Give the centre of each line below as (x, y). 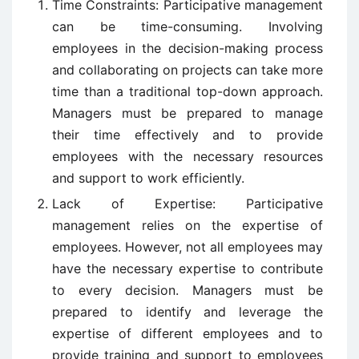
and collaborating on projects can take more (188, 70)
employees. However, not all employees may (188, 247)
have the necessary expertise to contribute (188, 269)
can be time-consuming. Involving (188, 27)
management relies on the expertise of (188, 226)
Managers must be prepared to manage (188, 113)
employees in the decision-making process (188, 48)
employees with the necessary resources (188, 157)
